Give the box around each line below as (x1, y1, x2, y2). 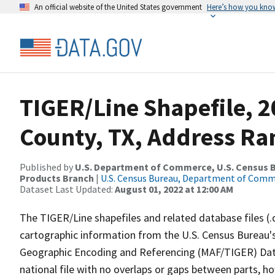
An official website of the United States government (34, 2, 202, 12)
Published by (20, 161, 75, 173)
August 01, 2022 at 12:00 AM (115, 183, 233, 195)
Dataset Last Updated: (20, 183, 115, 195)
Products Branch (20, 172, 94, 184)
